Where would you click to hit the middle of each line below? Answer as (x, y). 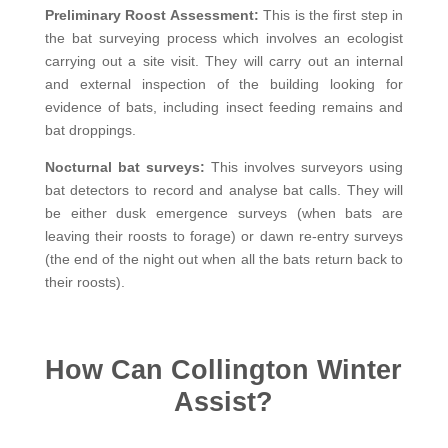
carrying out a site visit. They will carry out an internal (224, 60)
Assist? (224, 401)
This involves (253, 166)
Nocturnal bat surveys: (127, 166)
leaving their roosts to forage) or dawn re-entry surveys (224, 235)
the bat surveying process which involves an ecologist (224, 37)
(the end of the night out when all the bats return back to (224, 258)
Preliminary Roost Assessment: (154, 14)
